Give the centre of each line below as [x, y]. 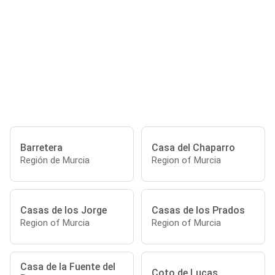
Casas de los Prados [198, 210]
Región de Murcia [55, 160]
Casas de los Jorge [64, 210]
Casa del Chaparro [193, 147]
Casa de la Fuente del [68, 267]
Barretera [41, 147]
